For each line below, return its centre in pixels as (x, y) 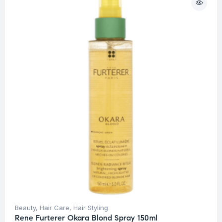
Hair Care (55, 208)
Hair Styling (91, 208)
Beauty (25, 208)
